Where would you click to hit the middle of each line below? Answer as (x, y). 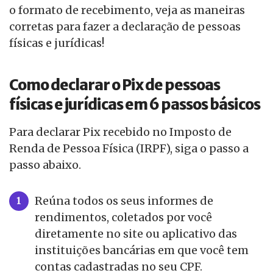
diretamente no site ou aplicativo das (136, 234)
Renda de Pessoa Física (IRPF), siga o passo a (129, 149)
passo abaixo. (45, 165)
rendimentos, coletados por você (123, 218)
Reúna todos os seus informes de (124, 201)
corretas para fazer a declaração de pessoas (125, 27)
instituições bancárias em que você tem (142, 250)
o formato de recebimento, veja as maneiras (127, 10)
